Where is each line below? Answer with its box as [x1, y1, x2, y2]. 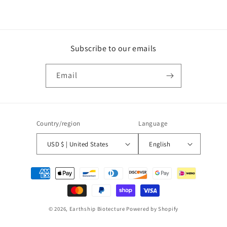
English [149, 139, 171, 148]
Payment [17, 164, 47, 173]
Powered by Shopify [126, 205, 178, 212]
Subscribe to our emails [70, 43, 157, 54]
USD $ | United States [61, 139, 108, 148]
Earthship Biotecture [69, 205, 125, 212]
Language [138, 119, 168, 128]
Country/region [36, 119, 81, 128]
